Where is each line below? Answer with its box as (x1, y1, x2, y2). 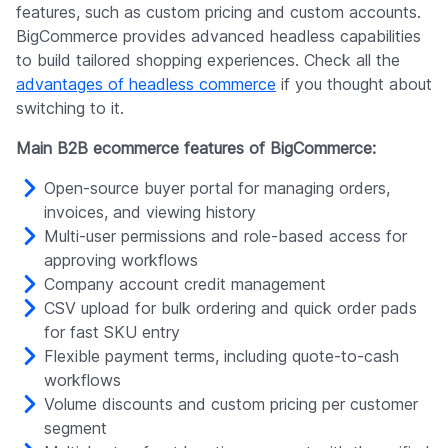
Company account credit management (44, 273, 326, 294)
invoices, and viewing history (44, 201, 256, 222)
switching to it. (16, 97, 124, 118)
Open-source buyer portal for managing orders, (44, 177, 390, 198)
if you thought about (276, 73, 432, 94)
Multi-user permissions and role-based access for (44, 225, 407, 246)
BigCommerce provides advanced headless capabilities (16, 25, 421, 46)
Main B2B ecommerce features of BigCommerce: (16, 137, 376, 158)
